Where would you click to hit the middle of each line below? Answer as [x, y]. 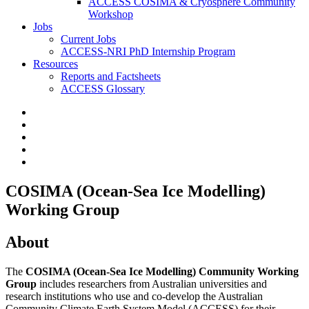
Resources [56, 64]
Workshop [111, 14]
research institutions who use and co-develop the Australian [134, 296]
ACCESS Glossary [103, 89]
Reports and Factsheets [111, 76]
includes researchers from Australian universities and [152, 283]
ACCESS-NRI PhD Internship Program [148, 51]
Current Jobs [88, 39]
